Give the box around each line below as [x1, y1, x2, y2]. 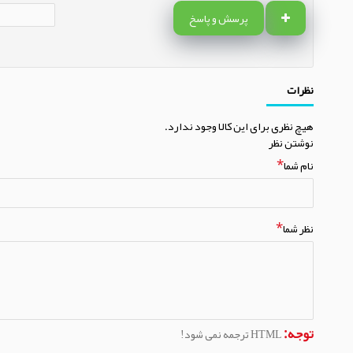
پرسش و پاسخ [189, 6, 248, 29]
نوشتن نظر [269, 131, 314, 154]
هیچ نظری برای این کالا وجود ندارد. [165, 114, 314, 137]
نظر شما [283, 217, 314, 240]
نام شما [284, 154, 314, 176]
